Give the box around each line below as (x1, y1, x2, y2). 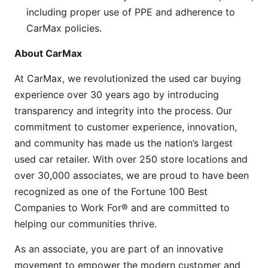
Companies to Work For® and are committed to (14, 202, 230, 214)
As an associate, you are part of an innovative (14, 243, 223, 255)
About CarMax (14, 47, 82, 59)
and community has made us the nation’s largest (14, 137, 233, 149)
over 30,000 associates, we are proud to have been (14, 169, 249, 181)
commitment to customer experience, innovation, (14, 121, 237, 133)
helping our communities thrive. (14, 218, 157, 230)
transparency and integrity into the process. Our (14, 105, 232, 117)
